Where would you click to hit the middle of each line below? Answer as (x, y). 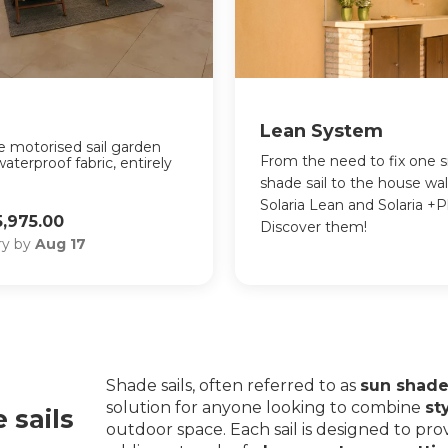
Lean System (322, 130)
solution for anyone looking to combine (265, 408)
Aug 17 (61, 244)
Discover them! (314, 226)
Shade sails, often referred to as (232, 386)
